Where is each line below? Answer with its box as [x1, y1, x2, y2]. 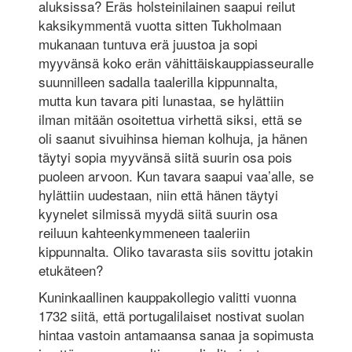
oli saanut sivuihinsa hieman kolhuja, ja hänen [38, 127, 307, 148]
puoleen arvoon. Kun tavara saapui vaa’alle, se [38, 165, 313, 185]
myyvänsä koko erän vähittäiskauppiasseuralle [38, 52, 313, 72]
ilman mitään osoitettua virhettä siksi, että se [38, 108, 302, 129]
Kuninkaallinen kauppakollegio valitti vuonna [38, 286, 296, 306]
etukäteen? [38, 259, 103, 280]
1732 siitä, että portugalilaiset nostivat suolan [38, 305, 304, 325]
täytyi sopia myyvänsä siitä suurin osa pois [38, 146, 292, 167]
